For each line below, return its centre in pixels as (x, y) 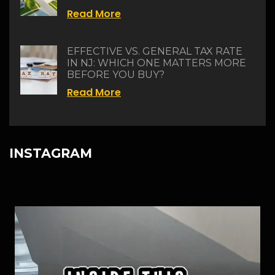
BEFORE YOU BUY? (116, 75)
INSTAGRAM (51, 153)
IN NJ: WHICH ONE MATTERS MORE (157, 63)
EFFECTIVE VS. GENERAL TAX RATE (155, 52)
